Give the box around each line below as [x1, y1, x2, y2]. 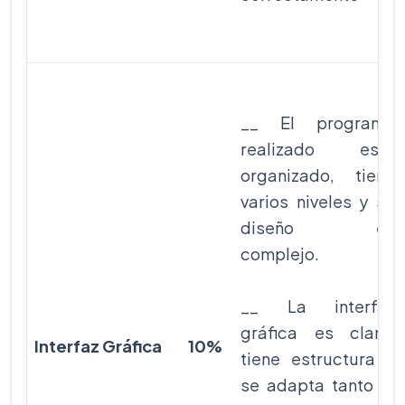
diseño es [240, 217, 395, 238]
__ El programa [240, 112, 395, 133]
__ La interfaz [240, 296, 395, 316]
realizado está [240, 138, 395, 159]
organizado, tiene [240, 165, 395, 185]
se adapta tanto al [240, 374, 395, 395]
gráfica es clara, [240, 322, 395, 343]
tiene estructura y [240, 348, 395, 369]
